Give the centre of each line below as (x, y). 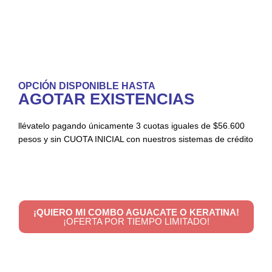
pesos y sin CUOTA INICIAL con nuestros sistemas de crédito (136, 139)
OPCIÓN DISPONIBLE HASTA (87, 86)
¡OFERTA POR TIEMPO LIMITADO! (136, 222)
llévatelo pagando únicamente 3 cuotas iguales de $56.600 (131, 126)
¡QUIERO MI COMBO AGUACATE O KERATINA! (136, 212)
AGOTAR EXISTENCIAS (106, 99)
